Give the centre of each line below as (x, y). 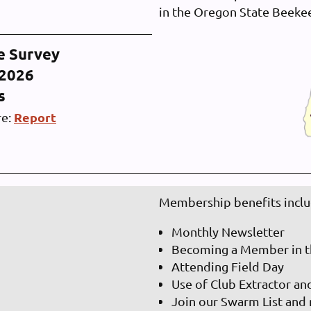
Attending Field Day (228, 266)
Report (35, 117)
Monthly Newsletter (228, 232)
